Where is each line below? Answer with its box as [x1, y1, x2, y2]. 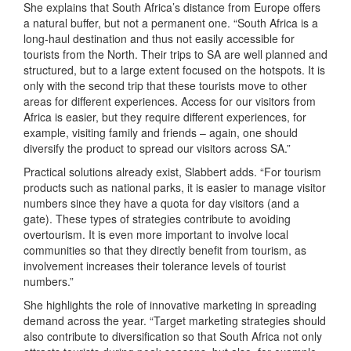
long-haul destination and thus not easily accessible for [24, 31, 295, 46]
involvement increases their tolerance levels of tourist [24, 258, 286, 273]
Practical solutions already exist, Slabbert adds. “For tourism [24, 164, 321, 179]
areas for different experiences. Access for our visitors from [24, 93, 316, 109]
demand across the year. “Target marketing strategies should [24, 313, 326, 328]
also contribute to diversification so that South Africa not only [24, 328, 322, 344]
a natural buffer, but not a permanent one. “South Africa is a [24, 15, 318, 31]
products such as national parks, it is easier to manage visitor [24, 179, 326, 195]
